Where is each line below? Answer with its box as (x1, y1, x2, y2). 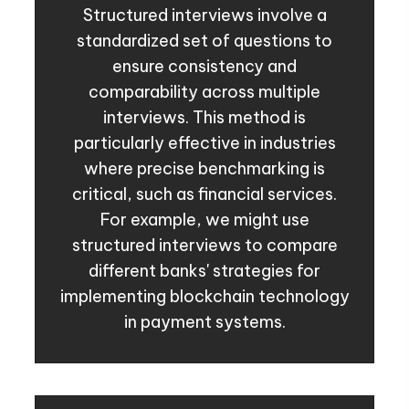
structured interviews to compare (71, 235, 338, 257)
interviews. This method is (103, 107, 306, 129)
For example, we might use (100, 209, 309, 231)
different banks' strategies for (89, 260, 320, 282)
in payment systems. (123, 311, 286, 333)
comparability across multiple (89, 81, 320, 103)
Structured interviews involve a (82, 5, 327, 26)
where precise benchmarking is (84, 158, 325, 180)
